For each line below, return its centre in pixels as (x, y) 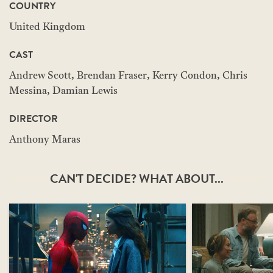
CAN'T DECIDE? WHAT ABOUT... (136, 179)
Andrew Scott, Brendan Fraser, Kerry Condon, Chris (128, 76)
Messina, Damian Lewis (63, 91)
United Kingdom (47, 27)
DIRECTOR (34, 119)
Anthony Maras (45, 140)
